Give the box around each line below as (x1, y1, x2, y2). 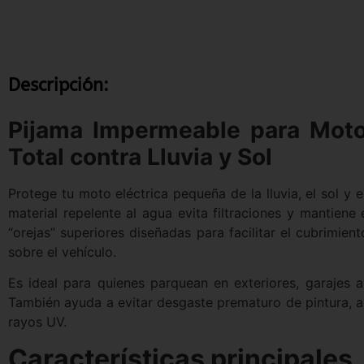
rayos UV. (8, 314, 67, 331)
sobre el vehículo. (8, 243, 116, 260)
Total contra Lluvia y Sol (8, 142, 272, 171)
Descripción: (8, 74, 109, 96)
